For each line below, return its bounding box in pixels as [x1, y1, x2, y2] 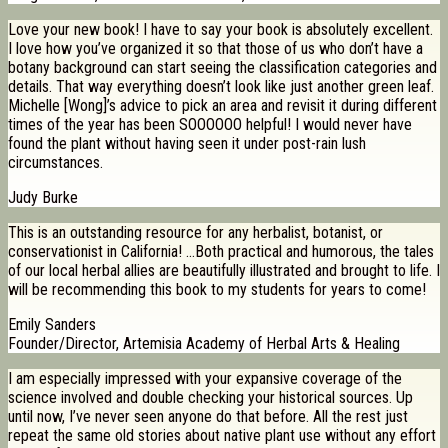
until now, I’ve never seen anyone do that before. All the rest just [8, 407, 408, 427]
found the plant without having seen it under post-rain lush [8, 134, 366, 154]
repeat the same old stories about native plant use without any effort [8, 426, 436, 446]
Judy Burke [8, 188, 78, 208]
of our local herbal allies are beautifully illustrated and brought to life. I [8, 261, 440, 281]
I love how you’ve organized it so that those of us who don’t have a [8, 39, 423, 59]
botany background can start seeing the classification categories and [8, 58, 437, 78]
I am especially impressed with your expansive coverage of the [8, 369, 402, 389]
